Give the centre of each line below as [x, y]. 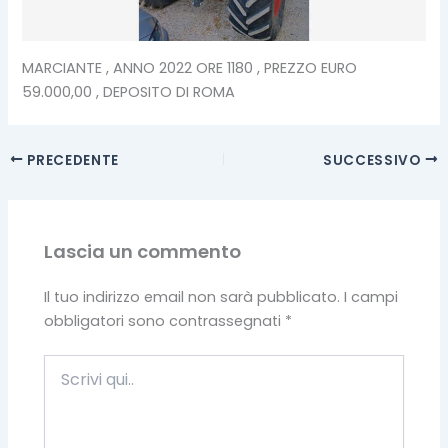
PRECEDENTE [71, 160]
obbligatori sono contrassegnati [165, 321]
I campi [371, 297]
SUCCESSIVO [374, 160]
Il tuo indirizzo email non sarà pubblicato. [192, 297]
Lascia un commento [143, 251]
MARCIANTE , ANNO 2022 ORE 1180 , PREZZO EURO [190, 67]
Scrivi [62, 364]
